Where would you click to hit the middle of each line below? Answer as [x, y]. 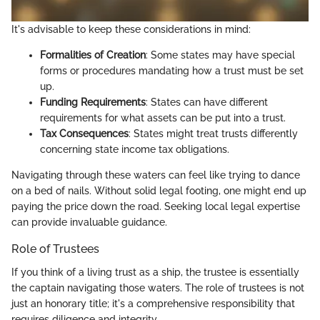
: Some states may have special [220, 55]
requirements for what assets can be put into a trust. [163, 118]
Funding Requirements [93, 102]
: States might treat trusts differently [213, 134]
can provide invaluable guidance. [89, 222]
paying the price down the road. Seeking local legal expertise [156, 207]
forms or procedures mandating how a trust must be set [172, 71]
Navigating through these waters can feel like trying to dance [156, 175]
